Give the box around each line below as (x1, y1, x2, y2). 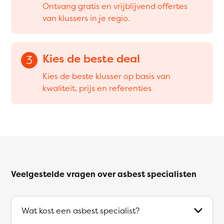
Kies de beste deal (42, 50, 140, 66)
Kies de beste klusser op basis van (42, 70, 170, 81)
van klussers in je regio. (42, 12, 130, 23)
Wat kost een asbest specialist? (21, 204, 139, 216)
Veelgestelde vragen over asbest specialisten (11, 168, 196, 179)
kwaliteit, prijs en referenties (42, 82, 151, 93)
